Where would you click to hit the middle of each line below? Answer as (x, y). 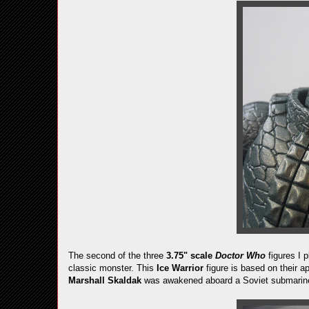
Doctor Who (240, 256)
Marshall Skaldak (106, 280)
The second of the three (117, 256)
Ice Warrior (181, 268)
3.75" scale (191, 256)
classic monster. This (112, 268)
